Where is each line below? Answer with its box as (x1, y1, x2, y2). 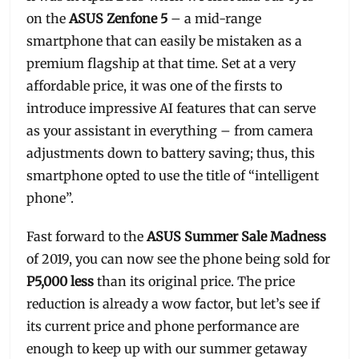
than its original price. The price (94, 272, 296, 289)
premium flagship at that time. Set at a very (26, 54, 296, 71)
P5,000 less (26, 272, 95, 289)
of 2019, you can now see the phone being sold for (26, 250, 331, 267)
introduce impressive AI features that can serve (26, 99, 317, 116)
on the (26, 10, 70, 26)
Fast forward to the (26, 228, 147, 244)
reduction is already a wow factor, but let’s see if (26, 295, 321, 312)
